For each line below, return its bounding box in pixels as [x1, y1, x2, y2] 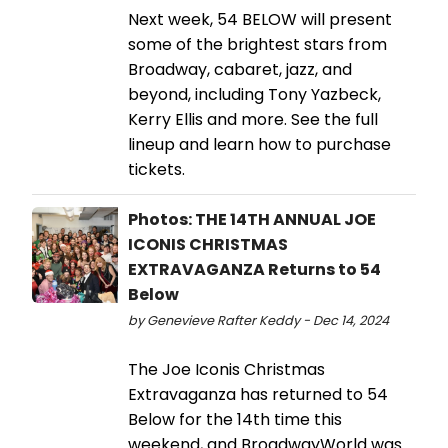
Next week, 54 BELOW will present [128, 7, 392, 31]
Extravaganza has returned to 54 [128, 382, 388, 406]
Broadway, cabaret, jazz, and [128, 57, 352, 81]
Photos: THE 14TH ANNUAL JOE [128, 207, 376, 231]
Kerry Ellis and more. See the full [128, 107, 378, 131]
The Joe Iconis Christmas [128, 357, 325, 381]
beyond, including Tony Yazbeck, [128, 82, 381, 106]
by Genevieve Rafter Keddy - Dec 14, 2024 [128, 311, 389, 329]
